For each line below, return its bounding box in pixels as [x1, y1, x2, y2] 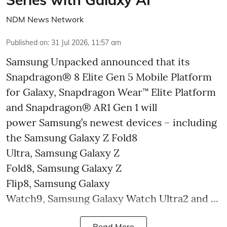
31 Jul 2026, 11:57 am [51, 37, 121, 47]
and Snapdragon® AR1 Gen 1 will [6, 100, 157, 113]
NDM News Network [6, 14, 84, 24]
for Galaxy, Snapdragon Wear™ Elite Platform [6, 85, 216, 98]
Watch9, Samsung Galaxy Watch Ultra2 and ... [6, 192, 218, 205]
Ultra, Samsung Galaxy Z [6, 146, 120, 159]
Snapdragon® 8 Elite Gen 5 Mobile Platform [6, 70, 212, 83]
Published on [6, 37, 48, 47]
